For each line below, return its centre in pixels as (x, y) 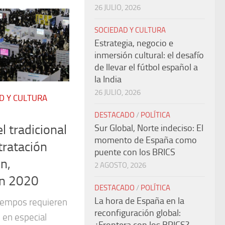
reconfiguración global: (138, 213)
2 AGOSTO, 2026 (120, 165)
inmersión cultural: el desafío (149, 55)
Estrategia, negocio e (134, 43)
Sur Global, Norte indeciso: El (149, 128)
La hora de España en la (139, 201)
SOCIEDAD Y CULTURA (130, 30)
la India (108, 79)
